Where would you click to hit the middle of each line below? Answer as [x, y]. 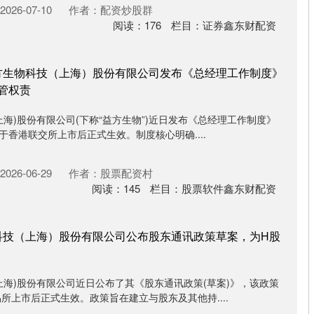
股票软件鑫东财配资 [229, 188]
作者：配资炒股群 [111, 9]
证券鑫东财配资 [239, 25]
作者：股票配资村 [111, 173]
